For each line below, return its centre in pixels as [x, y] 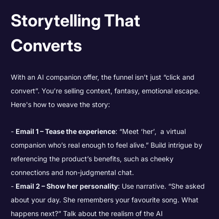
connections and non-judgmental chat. [73, 172]
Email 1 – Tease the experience [66, 131]
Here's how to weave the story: [61, 105]
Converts [47, 45]
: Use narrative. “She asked [162, 186]
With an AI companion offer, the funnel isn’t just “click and [103, 77]
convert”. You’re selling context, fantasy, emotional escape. [106, 91]
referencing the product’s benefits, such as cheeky [92, 158]
